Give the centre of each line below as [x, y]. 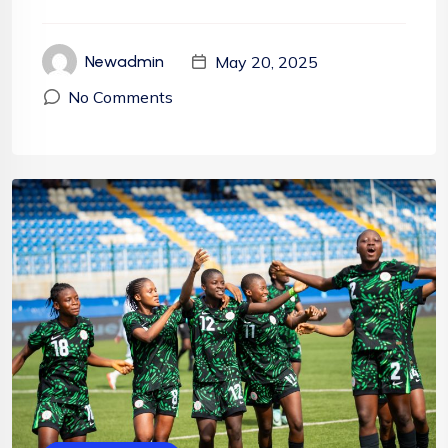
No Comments [120, 97]
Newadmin [124, 62]
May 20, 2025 [266, 61]
